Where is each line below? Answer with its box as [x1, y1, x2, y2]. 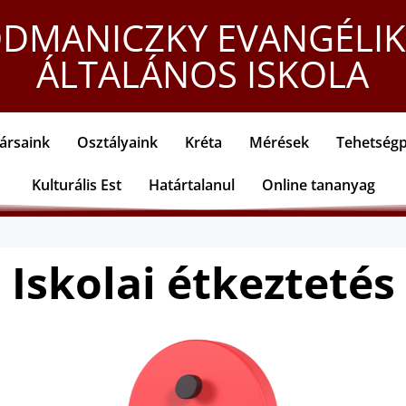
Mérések [249, 132, 309, 152]
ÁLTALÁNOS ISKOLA [36, 49, 370, 99]
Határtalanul [148, 175, 235, 195]
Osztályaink [77, 132, 158, 152]
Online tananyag [261, 175, 375, 195]
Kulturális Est [31, 175, 121, 195]
